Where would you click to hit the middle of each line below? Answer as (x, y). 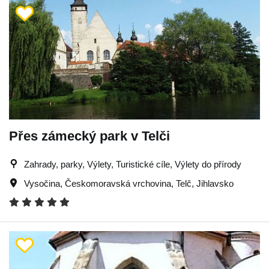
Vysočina (42, 183)
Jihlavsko (215, 183)
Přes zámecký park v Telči (89, 136)
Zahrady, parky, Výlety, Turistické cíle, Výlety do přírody (133, 164)
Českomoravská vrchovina (118, 183)
